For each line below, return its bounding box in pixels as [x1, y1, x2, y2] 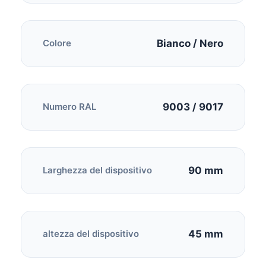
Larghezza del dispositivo [43, 164, 152, 176]
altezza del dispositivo [43, 228, 139, 239]
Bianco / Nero [157, 37, 223, 49]
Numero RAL [43, 101, 96, 112]
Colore [43, 37, 71, 49]
